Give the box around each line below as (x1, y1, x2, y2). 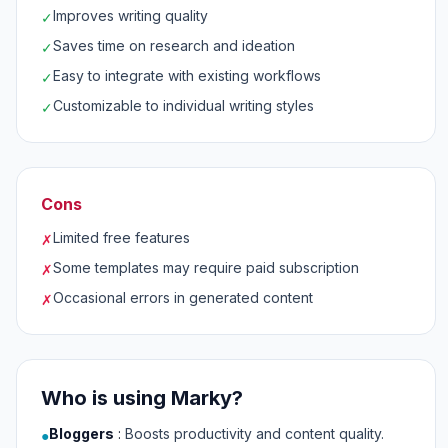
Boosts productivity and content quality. (125, 425, 384, 442)
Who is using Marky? (41, 386, 243, 410)
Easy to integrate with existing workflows (53, 67, 321, 84)
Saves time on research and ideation (53, 37, 295, 54)
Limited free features (53, 229, 190, 246)
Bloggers (49, 425, 114, 442)
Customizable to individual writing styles (53, 97, 314, 114)
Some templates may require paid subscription (53, 259, 359, 276)
